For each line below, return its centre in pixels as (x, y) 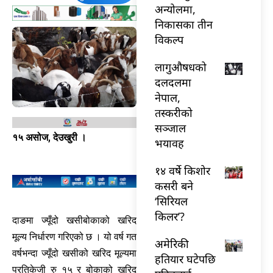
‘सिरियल (171, 201)
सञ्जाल (170, 128)
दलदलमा (173, 82)
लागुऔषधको (181, 67)
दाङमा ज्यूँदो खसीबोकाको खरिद (74, 220)
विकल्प (169, 39)
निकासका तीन (184, 24)
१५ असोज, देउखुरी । (49, 137)
